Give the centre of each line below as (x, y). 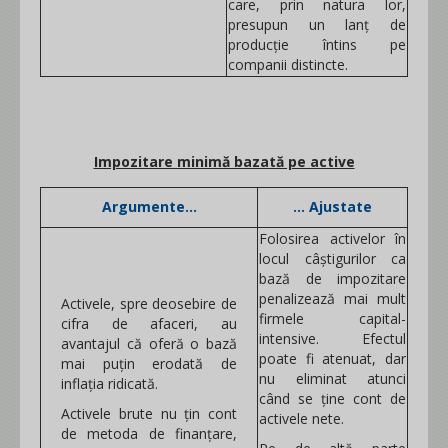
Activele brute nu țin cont (149, 413)
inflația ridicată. (109, 383)
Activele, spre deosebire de (149, 303)
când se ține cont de (332, 398)
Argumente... (149, 206)
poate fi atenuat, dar (332, 358)
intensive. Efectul (332, 338)
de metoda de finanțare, (149, 433)
